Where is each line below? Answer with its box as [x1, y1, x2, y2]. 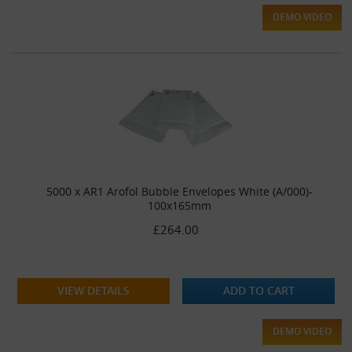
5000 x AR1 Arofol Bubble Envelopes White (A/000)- [46, 183, 313, 199]
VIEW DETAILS [57, 282, 130, 298]
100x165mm [147, 197, 211, 213]
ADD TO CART [222, 282, 295, 298]
